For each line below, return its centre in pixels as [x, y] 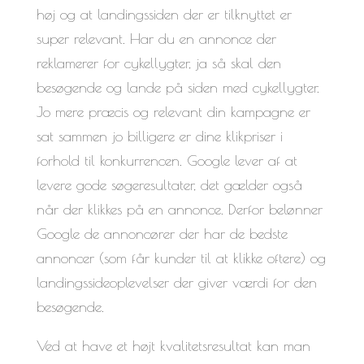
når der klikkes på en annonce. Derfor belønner [179, 209]
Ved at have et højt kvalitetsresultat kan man [173, 345]
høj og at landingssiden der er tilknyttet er [164, 14]
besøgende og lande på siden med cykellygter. [178, 87]
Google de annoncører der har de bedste [162, 233]
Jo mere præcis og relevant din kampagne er [173, 111]
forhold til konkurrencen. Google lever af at [167, 160]
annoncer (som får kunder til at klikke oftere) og [181, 258]
